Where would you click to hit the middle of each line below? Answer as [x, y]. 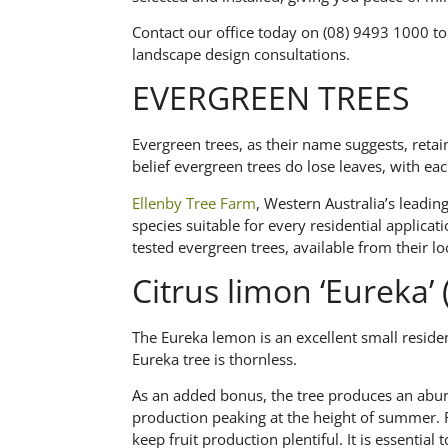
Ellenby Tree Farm [194, 202]
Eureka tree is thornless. [214, 359]
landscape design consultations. [241, 53]
